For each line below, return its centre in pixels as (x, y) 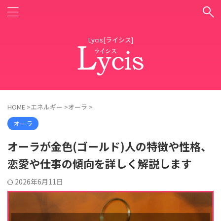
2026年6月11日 (39, 182)
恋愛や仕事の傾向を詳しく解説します (100, 163)
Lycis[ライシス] (110, 40)
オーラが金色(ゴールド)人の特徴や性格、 (110, 146)
